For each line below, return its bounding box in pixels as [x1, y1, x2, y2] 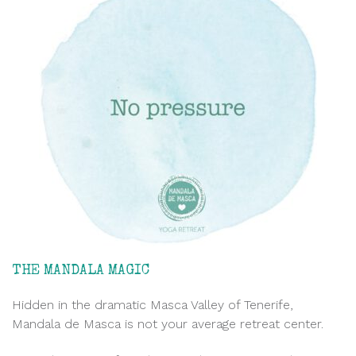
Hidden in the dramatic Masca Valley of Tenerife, [12, 296, 293, 312]
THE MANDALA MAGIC [12, 263, 149, 278]
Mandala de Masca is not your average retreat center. [12, 315, 323, 331]
